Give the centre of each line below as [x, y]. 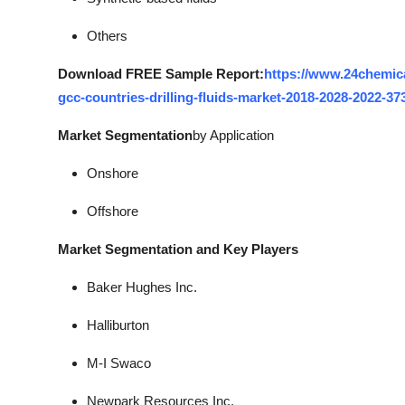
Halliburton [118, 325]
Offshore [113, 211]
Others [107, 36]
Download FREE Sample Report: [161, 74]
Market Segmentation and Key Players [178, 249]
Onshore [113, 173]
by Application [233, 135]
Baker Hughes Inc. [142, 287]
